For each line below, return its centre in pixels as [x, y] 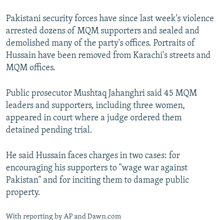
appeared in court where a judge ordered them [94, 118]
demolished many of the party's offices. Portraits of [100, 44]
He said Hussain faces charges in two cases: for [93, 156]
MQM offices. [31, 68]
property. [23, 193]
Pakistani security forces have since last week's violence [110, 19]
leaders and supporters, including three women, [96, 106]
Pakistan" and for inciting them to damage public [97, 181]
